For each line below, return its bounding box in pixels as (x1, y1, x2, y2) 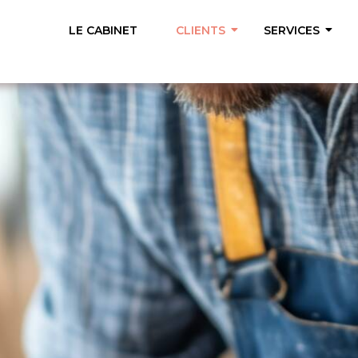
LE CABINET (69, 23, 137, 38)
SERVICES (264, 23, 320, 38)
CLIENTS (176, 23, 225, 38)
